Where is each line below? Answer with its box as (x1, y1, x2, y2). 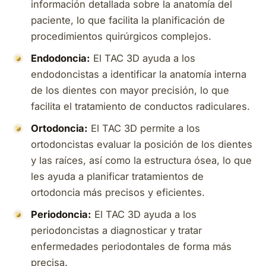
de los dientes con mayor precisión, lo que (31, 84, 229, 96)
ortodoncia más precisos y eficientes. (31, 186, 205, 198)
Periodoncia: (31, 208, 91, 220)
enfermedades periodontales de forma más (31, 240, 232, 252)
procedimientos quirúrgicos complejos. (31, 30, 211, 42)
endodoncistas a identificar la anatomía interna (31, 68, 246, 80)
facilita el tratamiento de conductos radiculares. (31, 100, 250, 112)
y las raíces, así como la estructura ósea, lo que (31, 154, 252, 166)
